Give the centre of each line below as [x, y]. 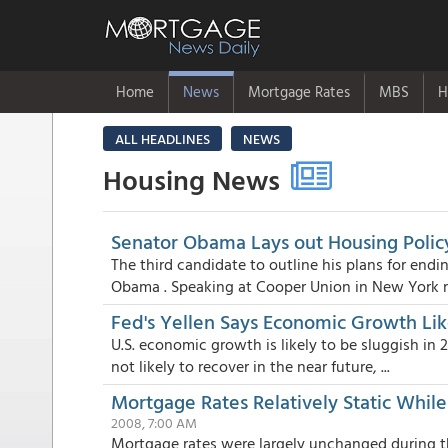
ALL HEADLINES [162, 138]
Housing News [195, 179]
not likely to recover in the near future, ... [250, 366]
